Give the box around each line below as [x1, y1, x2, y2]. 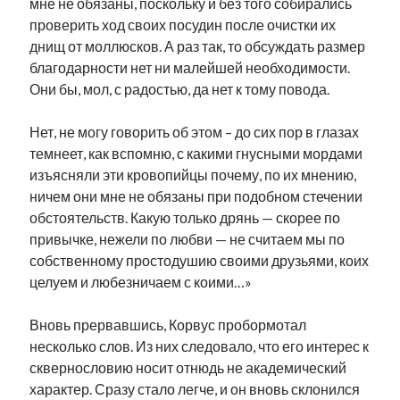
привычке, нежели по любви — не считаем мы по [29, 230, 346, 247]
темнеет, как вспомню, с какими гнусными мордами [29, 145, 363, 162]
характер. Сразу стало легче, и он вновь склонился [29, 380, 361, 397]
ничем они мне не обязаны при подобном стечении [29, 187, 363, 204]
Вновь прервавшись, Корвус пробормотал [29, 316, 307, 333]
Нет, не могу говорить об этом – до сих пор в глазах [29, 123, 360, 140]
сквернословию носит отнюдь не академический [29, 359, 347, 376]
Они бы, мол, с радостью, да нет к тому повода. [29, 80, 330, 97]
